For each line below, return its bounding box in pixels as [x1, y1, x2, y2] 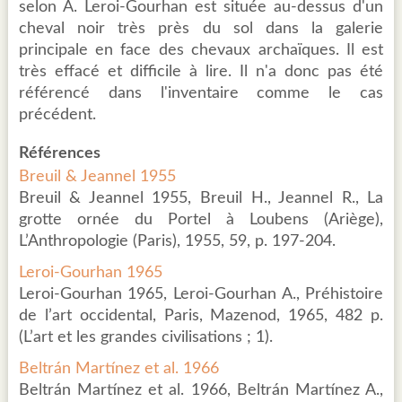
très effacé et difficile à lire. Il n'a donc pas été [18, 64, 384, 81]
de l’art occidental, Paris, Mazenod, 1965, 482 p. [18, 308, 384, 325]
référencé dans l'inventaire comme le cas [18, 85, 384, 102]
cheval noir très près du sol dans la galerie [18, 21, 384, 38]
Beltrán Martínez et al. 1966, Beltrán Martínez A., [18, 382, 384, 399]
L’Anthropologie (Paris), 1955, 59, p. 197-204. [18, 233, 336, 250]
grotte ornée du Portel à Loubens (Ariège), [18, 212, 384, 229]
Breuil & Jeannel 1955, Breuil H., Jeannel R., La [18, 190, 384, 207]
